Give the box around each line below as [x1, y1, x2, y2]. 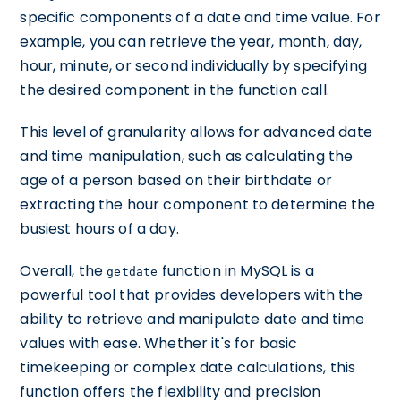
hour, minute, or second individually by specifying [20, 55, 367, 76]
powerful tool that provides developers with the [20, 285, 363, 305]
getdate [107, 265, 158, 278]
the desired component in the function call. [20, 80, 329, 100]
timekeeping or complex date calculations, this [20, 357, 356, 378]
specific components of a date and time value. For [20, 7, 380, 28]
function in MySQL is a [158, 260, 314, 281]
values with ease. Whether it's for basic [20, 333, 298, 354]
